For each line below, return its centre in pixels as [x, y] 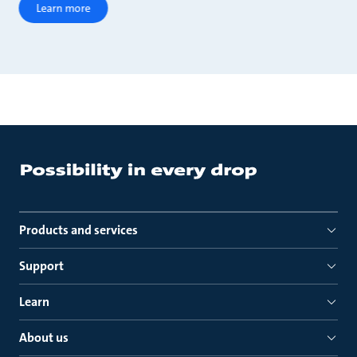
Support [41, 266]
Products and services [78, 230]
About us [44, 338]
